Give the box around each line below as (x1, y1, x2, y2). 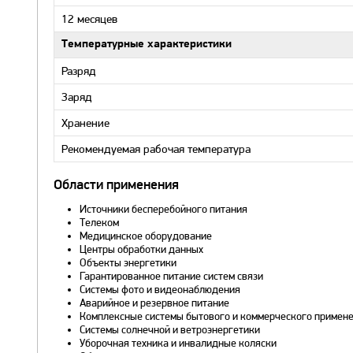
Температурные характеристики (61, 39, 232, 50)
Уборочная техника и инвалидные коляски (79, 336, 277, 349)
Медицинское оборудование (79, 229, 212, 242)
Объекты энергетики (79, 256, 176, 269)
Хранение (61, 116, 110, 130)
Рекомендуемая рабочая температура (61, 142, 251, 156)
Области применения (54, 178, 179, 193)
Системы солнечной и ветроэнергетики (79, 323, 260, 336)
